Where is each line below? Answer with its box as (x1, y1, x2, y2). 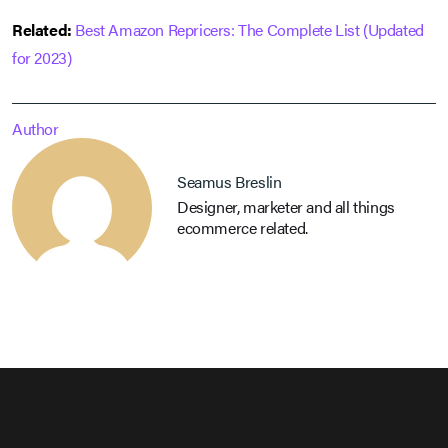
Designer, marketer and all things (177, 195, 395, 219)
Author (12, 116, 59, 140)
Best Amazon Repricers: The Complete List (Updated (75, 17, 424, 41)
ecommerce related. (177, 216, 308, 240)
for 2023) (12, 45, 72, 69)
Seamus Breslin (177, 170, 282, 194)
